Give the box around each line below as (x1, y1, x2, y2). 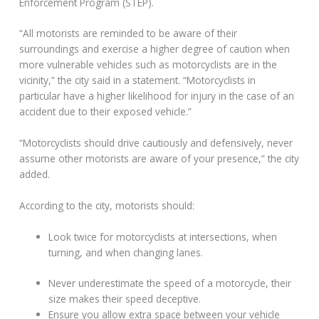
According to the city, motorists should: (19, 199, 195, 213)
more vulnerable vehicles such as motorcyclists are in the (19, 58, 278, 72)
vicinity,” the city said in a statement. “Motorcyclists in (19, 73, 256, 88)
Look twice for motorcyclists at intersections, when (48, 230, 278, 244)
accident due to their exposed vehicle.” (19, 105, 192, 119)
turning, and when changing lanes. (48, 246, 204, 260)
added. (19, 167, 51, 182)
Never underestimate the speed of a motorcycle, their (48, 276, 292, 290)
